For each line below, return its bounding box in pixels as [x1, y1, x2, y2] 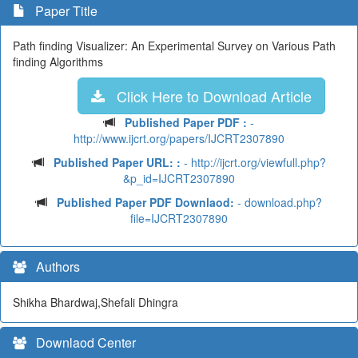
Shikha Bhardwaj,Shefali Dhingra [13, 294, 178, 310]
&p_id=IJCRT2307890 [123, 170, 235, 186]
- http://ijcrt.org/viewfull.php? [180, 154, 326, 170]
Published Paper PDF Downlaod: [57, 194, 234, 210]
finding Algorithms [13, 54, 103, 70]
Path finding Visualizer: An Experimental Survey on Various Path [13, 38, 336, 54]
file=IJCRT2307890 [130, 210, 228, 226]
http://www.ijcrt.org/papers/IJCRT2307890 [74, 130, 284, 146]
